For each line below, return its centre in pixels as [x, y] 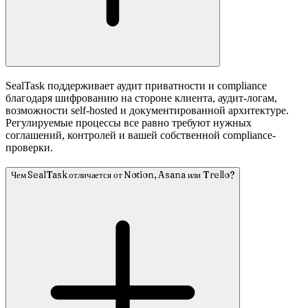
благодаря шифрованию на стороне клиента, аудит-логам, [141, 98]
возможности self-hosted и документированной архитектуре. [147, 110]
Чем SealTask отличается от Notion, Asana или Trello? [123, 175]
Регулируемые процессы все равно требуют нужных [129, 122]
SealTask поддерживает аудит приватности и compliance [136, 85]
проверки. [29, 147]
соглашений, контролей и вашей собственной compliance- [141, 135]
